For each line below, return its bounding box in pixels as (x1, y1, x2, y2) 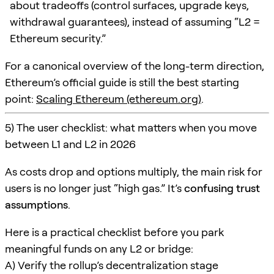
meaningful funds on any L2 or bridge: (5, 242, 193, 255)
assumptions (5, 198, 68, 211)
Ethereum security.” (10, 31, 106, 45)
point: (5, 92, 36, 105)
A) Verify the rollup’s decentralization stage (5, 258, 218, 272)
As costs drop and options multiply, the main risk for (5, 165, 262, 178)
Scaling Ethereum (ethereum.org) (36, 92, 201, 105)
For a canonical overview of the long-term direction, (5, 59, 264, 72)
